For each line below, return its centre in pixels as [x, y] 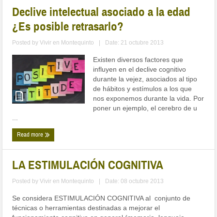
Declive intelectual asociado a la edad [101, 12]
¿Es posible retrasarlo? [68, 27]
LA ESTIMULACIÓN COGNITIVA [88, 165]
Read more [31, 135]
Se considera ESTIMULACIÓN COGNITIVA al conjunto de [101, 198]
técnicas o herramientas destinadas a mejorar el [86, 208]
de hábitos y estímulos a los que [143, 89]
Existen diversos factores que [138, 60]
